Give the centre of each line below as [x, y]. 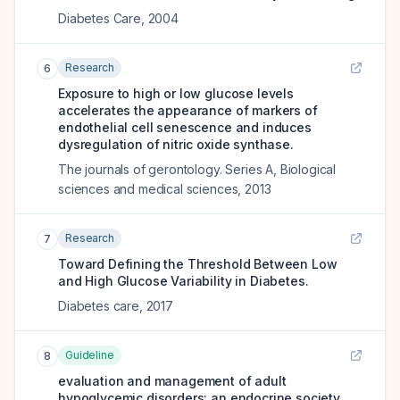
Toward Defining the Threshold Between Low [198, 264]
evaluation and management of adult [172, 381]
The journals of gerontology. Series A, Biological [197, 169]
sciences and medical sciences [148, 189]
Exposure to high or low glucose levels [176, 93]
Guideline [90, 355]
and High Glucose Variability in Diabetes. [183, 281]
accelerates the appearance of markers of [188, 110]
